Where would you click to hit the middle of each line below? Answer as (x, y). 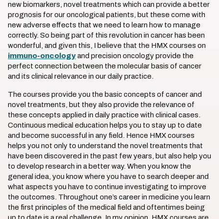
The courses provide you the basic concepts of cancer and (105, 94)
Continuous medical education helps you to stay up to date (105, 125)
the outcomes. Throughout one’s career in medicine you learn (109, 197)
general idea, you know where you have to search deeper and (108, 176)
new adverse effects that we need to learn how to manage (104, 25)
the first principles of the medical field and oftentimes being (106, 207)
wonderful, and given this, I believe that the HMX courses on (107, 45)
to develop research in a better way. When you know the (99, 166)
